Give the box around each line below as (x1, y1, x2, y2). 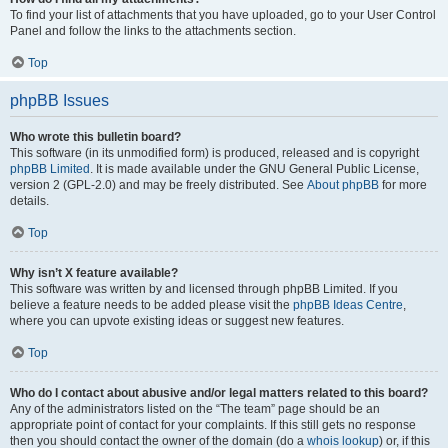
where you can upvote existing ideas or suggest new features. (10, 314, 344, 328)
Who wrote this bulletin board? (10, 130, 181, 144)
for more (379, 178, 427, 192)
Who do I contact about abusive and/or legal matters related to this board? (10, 386, 428, 400)
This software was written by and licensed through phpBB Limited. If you (10, 282, 398, 296)
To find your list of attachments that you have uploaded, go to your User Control (10, 8, 436, 22)
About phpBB (307, 178, 379, 192)
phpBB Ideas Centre (293, 298, 403, 312)
